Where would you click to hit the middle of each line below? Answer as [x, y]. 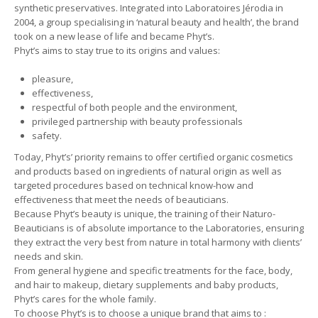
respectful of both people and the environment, [135, 107]
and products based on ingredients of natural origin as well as [148, 171]
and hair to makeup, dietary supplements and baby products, [146, 284]
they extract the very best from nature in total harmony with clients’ [158, 242]
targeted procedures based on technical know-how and [134, 185]
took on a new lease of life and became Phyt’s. [114, 36]
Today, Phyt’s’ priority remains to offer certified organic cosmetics [154, 157]
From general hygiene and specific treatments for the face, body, [153, 270]
